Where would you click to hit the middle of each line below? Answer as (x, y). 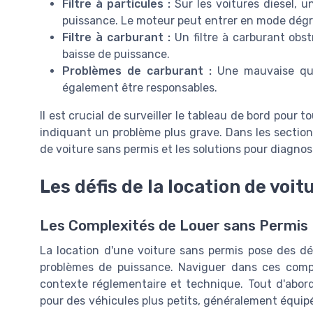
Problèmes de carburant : (137, 71)
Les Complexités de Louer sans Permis (174, 226)
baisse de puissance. (116, 54)
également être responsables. (140, 88)
